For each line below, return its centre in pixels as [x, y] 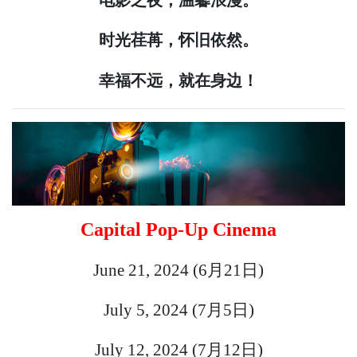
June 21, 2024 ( [146, 270]
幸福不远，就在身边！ [178, 81]
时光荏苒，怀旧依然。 [178, 40]
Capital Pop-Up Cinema [178, 230]
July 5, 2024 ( [150, 310]
